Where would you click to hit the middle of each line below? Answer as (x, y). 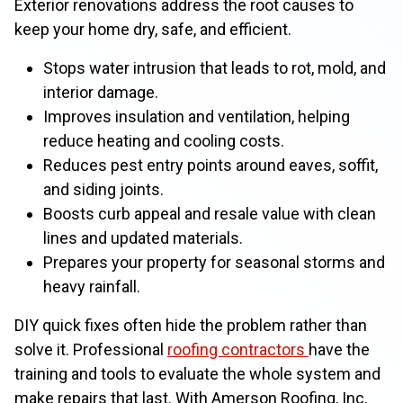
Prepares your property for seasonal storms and (214, 262)
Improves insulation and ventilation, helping (197, 116)
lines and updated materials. (143, 238)
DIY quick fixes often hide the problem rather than (191, 325)
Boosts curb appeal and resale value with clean (210, 214)
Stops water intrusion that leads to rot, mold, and (215, 68)
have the (339, 349)
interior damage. (101, 92)
